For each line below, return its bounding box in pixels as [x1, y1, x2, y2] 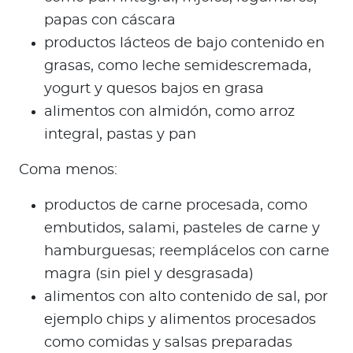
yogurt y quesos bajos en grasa [44, 82, 264, 97]
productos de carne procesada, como [44, 199, 307, 214]
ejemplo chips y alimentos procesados [44, 313, 316, 328]
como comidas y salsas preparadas [44, 336, 292, 351]
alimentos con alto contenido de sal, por [44, 290, 328, 305]
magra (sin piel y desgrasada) [44, 267, 254, 282]
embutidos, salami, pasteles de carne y [44, 221, 320, 236]
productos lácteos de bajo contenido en [44, 36, 325, 51]
